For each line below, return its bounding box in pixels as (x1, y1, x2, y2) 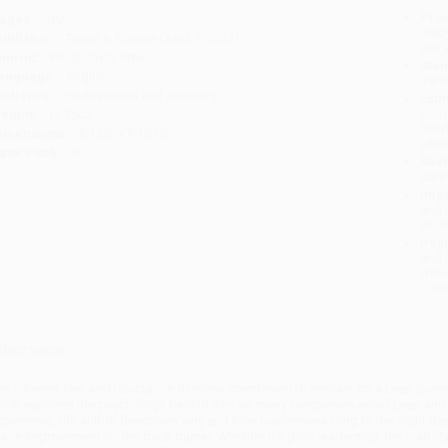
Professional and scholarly (64, 88, 218, 104)
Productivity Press (49, 50, 152, 66)
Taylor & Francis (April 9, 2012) (65, 31, 240, 47)
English (66, 69, 109, 85)
